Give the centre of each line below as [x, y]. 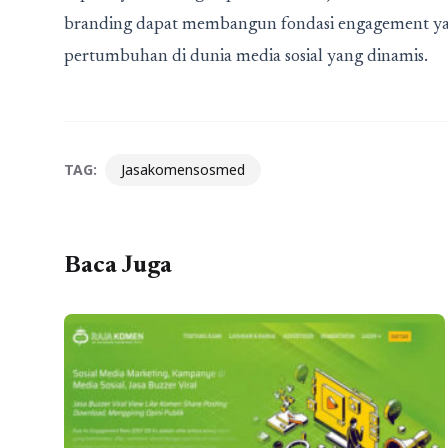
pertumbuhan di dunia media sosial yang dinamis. [246, 57]
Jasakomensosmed [183, 170]
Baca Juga [118, 266]
